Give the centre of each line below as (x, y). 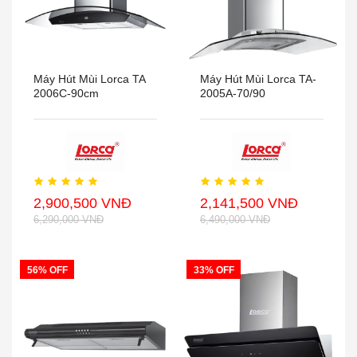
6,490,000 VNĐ (235, 220)
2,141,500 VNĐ (249, 203)
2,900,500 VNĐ (82, 203)
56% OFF (47, 270)
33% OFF (214, 270)
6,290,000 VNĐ (69, 220)
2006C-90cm (66, 93)
